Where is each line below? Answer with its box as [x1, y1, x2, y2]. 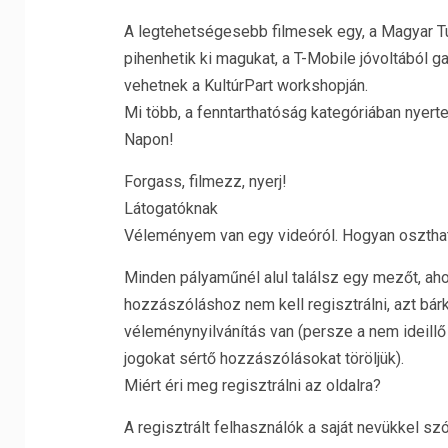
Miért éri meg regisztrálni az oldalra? [123, 376, 381, 395]
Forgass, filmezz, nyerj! [123, 172, 287, 191]
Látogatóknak [123, 199, 218, 218]
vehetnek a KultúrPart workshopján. [123, 76, 368, 95]
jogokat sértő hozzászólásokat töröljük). [123, 349, 404, 368]
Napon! [123, 130, 174, 149]
